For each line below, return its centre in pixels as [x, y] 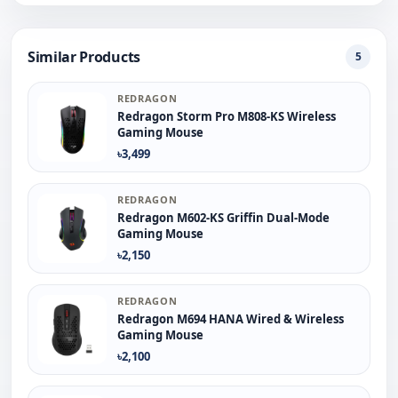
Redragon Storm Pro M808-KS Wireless [227, 116]
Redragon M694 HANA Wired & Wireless [231, 318]
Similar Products [84, 56]
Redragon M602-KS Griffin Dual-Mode [223, 217]
